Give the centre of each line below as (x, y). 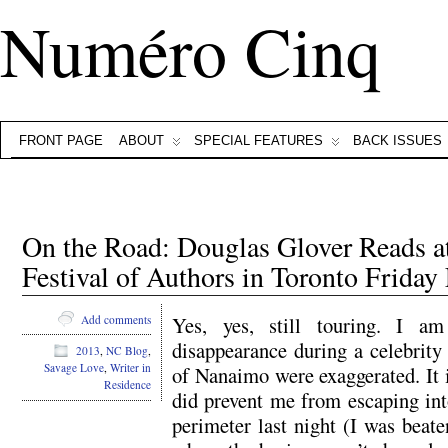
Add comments (116, 319)
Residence (127, 385)
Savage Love (74, 368)
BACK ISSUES (397, 140)
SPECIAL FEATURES (258, 140)
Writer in (130, 368)
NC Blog (127, 351)
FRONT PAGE (61, 140)
